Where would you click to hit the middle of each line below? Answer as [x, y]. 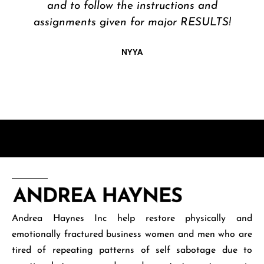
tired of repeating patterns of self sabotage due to [132, 251]
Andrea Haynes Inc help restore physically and [132, 219]
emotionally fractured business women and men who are [132, 235]
